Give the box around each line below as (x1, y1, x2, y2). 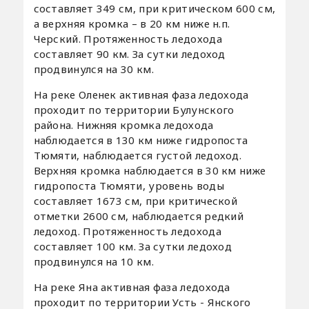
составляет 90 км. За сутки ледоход (33, 46, 226, 61)
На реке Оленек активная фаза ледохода (33, 87, 249, 101)
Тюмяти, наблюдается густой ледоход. (33, 148, 242, 162)
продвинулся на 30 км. (33, 61, 154, 76)
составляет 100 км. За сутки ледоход (33, 239, 232, 253)
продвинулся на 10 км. (33, 254, 154, 268)
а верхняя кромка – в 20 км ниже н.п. (33, 16, 230, 30)
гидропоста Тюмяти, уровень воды (33, 178, 224, 192)
